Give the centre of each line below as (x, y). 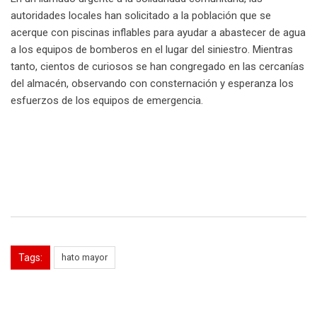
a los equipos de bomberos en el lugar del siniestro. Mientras (152, 50)
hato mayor (85, 258)
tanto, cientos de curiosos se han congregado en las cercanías (157, 67)
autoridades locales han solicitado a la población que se (141, 16)
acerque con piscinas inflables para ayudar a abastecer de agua (158, 33)
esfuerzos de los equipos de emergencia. (107, 101)
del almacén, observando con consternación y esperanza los (152, 84)
